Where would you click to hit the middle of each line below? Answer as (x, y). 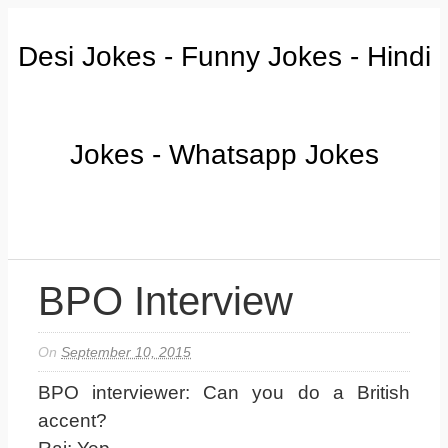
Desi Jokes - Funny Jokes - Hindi (224, 56)
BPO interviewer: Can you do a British (224, 392)
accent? (73, 420)
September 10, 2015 (126, 352)
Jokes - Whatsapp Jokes (224, 154)
